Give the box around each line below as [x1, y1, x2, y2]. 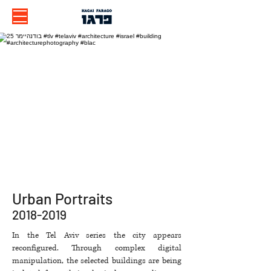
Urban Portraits [12, 189, 113, 207]
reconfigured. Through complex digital [12, 243, 181, 253]
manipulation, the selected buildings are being [12, 255, 181, 266]
